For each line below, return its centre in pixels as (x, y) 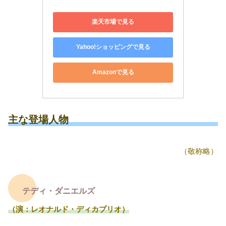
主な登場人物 (38, 119)
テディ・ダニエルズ (59, 191)
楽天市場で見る (113, 22)
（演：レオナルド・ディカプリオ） (69, 209)
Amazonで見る (113, 72)
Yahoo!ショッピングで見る (113, 47)
